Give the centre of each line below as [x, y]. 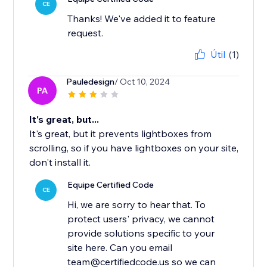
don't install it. [60, 162]
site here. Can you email [120, 248]
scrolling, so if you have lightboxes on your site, [134, 148]
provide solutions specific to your [141, 233]
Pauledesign [91, 82]
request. [86, 33]
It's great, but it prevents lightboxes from [121, 134]
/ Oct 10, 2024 [142, 82]
